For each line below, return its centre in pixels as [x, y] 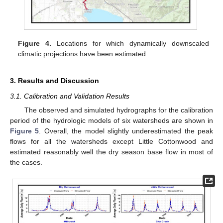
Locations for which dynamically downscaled [130, 44]
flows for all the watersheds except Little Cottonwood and [111, 142]
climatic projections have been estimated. [83, 54]
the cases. [26, 163]
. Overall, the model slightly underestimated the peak [126, 131]
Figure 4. [35, 44]
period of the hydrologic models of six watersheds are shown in [111, 121]
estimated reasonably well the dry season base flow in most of [111, 152]
